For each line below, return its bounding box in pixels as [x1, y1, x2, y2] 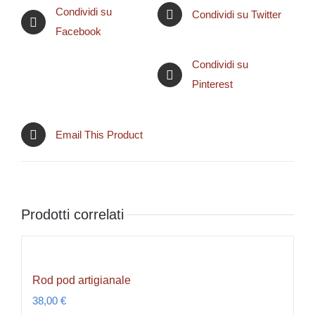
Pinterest [192, 78, 233, 91]
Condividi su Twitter [192, 8, 281, 20]
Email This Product [56, 128, 143, 141]
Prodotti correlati [21, 207, 124, 223]
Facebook [56, 25, 101, 38]
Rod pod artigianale [32, 274, 131, 287]
